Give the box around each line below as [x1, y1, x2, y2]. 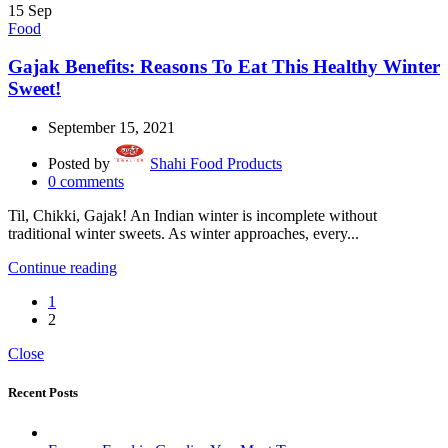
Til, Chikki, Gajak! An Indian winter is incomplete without [8, 207, 377, 225]
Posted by [48, 155, 110, 173]
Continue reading [8, 259, 117, 277]
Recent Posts [8, 385, 78, 401]
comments [60, 173, 124, 191]
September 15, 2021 [48, 119, 175, 137]
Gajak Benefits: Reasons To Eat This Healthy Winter [8, 56, 440, 78]
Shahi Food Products [150, 155, 282, 173]
